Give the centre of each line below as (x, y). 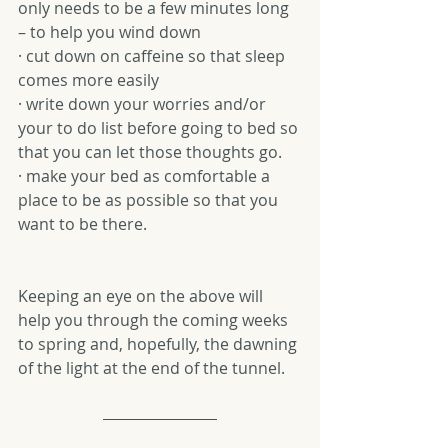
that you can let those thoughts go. (150, 152)
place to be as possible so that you (150, 200)
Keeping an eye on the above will (142, 296)
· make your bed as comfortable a (146, 176)
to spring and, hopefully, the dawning (159, 344)
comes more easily (88, 80)
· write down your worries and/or (144, 104)
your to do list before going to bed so (160, 128)
